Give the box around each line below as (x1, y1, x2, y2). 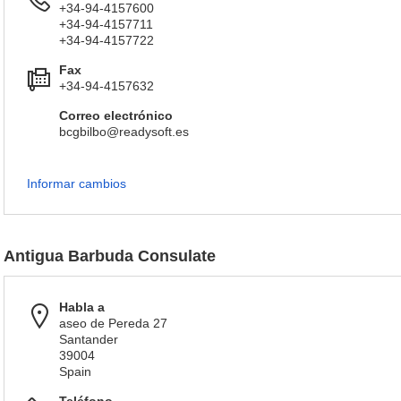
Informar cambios (27, 176, 126, 191)
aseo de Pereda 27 (59, 316, 167, 330)
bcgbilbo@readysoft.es (59, 124, 189, 139)
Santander (59, 332, 118, 346)
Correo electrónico (59, 108, 173, 123)
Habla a (59, 300, 105, 314)
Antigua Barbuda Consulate (4, 247, 216, 265)
